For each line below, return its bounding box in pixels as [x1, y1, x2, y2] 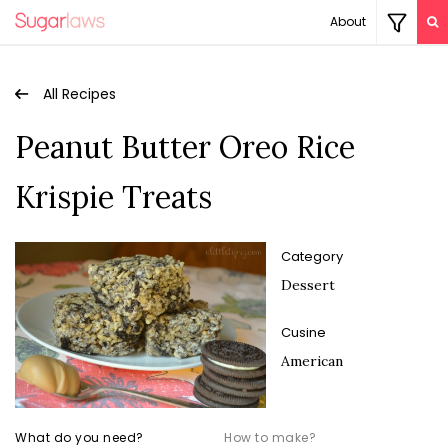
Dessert [280, 276, 335, 294]
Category [280, 247, 343, 266]
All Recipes [43, 84, 116, 104]
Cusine [280, 323, 326, 342]
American [280, 352, 343, 370]
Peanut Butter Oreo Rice [15, 128, 355, 166]
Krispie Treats [15, 178, 212, 216]
